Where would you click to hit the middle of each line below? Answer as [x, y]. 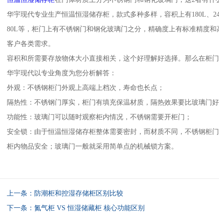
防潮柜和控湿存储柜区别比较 [79, 193]
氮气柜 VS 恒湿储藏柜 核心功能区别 [89, 208]
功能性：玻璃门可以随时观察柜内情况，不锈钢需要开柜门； [99, 117]
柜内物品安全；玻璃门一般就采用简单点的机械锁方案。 [92, 146]
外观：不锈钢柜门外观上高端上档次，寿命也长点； [86, 88]
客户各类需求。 [31, 44]
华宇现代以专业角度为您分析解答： [62, 73]
